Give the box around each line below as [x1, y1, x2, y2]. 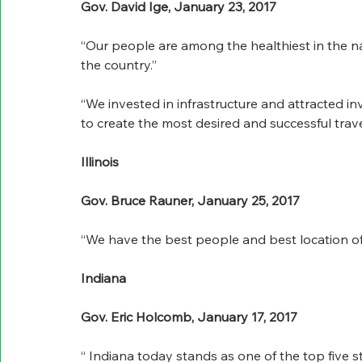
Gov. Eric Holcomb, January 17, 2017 [81, 309, 297, 326]
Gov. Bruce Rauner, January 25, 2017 [81, 192, 300, 209]
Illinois [81, 154, 119, 170]
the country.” [81, 57, 157, 74]
